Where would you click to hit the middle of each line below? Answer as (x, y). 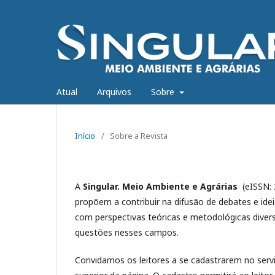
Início (85, 135)
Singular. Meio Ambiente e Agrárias (160, 186)
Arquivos (114, 91)
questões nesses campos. (127, 232)
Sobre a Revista (139, 135)
